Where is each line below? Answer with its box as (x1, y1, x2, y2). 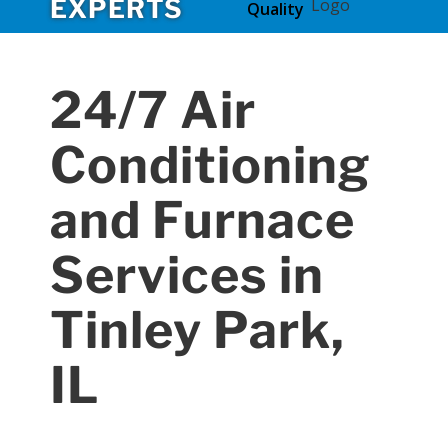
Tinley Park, (50, 300, 345, 360)
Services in (50, 245, 324, 305)
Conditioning (50, 135, 371, 195)
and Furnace (50, 190, 355, 250)
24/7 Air (50, 80, 256, 140)
